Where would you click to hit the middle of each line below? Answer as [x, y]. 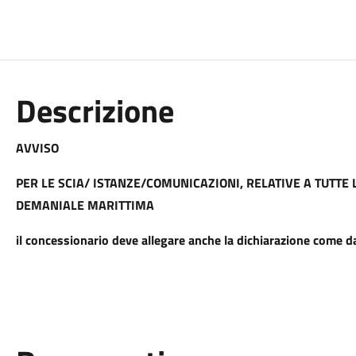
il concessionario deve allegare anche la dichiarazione [164, 240]
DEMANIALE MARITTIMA [85, 205]
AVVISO [37, 148]
